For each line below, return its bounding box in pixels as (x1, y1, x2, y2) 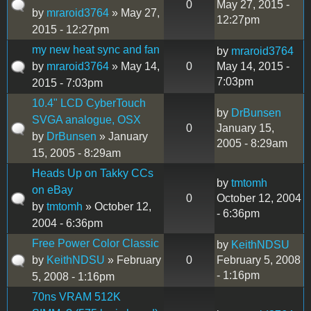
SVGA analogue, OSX (32, 113, 141, 126)
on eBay (32, 183, 73, 196)
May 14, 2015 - (217, 60, 289, 72)
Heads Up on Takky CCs (32, 167, 153, 179)
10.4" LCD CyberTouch (32, 96, 146, 109)
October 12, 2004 (217, 192, 301, 204)
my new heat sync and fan (32, 43, 160, 56)
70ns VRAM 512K (32, 290, 121, 303)
